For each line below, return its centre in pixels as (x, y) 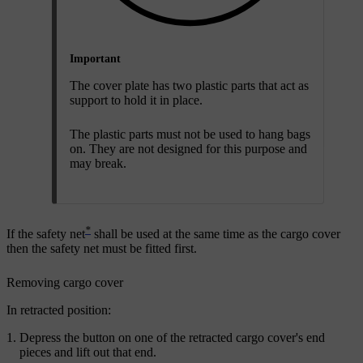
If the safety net (46, 233)
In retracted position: (59, 310)
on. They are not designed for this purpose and (188, 148)
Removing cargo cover (65, 282)
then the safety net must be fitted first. (102, 248)
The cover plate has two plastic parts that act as (189, 85)
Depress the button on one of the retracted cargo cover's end (172, 337)
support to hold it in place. (136, 100)
